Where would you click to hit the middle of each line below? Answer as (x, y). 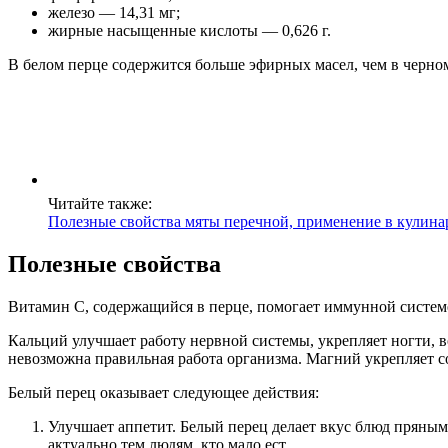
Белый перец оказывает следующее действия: (163, 393)
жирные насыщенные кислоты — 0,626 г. (189, 31)
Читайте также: (100, 204)
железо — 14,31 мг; (114, 13)
